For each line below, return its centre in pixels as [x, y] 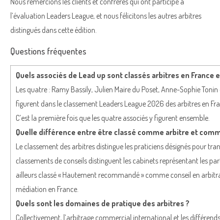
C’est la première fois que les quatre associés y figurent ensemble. [113, 118]
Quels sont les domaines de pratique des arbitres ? [103, 203]
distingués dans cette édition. [54, 30]
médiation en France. [47, 189]
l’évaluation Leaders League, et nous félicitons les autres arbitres [106, 15]
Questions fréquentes [48, 51]
